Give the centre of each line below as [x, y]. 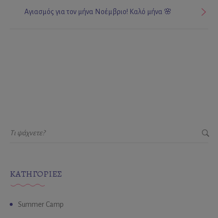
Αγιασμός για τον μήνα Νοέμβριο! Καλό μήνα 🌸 [151, 11]
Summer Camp [41, 205]
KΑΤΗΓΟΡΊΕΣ [36, 174]
